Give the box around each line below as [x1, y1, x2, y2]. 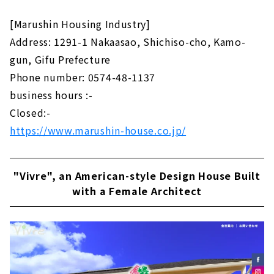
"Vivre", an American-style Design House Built [13, 168, 261, 183]
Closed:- [10, 105, 51, 120]
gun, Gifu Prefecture [10, 51, 111, 67]
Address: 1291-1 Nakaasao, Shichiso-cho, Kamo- [10, 34, 246, 49]
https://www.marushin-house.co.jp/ [10, 122, 187, 138]
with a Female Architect [72, 183, 202, 198]
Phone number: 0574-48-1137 [10, 69, 156, 84]
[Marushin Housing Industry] [10, 16, 150, 31]
